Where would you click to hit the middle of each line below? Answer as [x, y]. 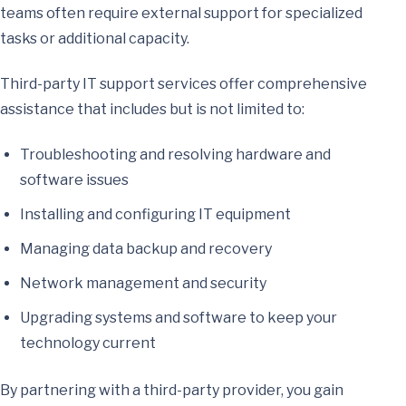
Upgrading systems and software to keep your [179, 318]
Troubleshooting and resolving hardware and [175, 155]
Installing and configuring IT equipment [155, 214]
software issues [74, 180]
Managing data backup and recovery [146, 249]
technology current [88, 343]
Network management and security [143, 283]
